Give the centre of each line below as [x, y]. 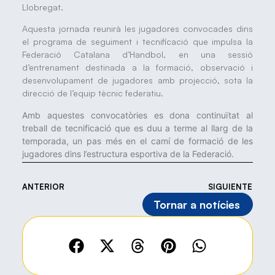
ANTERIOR [43, 187]
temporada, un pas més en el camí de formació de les [137, 141]
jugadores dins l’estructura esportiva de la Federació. [128, 153]
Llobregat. [42, 7]
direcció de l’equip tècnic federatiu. [92, 93]
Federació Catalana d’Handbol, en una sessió [137, 55]
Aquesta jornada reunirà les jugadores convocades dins [137, 29]
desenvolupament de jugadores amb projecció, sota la [137, 80]
